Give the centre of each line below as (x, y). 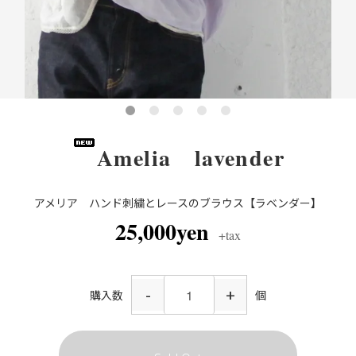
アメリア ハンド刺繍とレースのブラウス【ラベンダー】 (178, 203)
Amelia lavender (191, 158)
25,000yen (165, 232)
